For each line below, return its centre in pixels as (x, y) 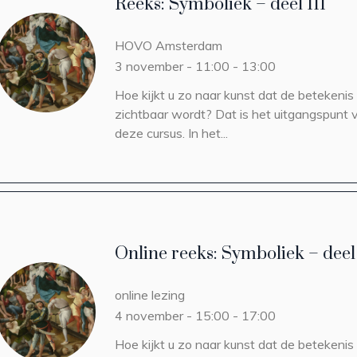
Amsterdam (189, 45)
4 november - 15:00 (172, 316)
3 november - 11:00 (172, 66)
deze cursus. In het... (171, 133)
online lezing (150, 295)
